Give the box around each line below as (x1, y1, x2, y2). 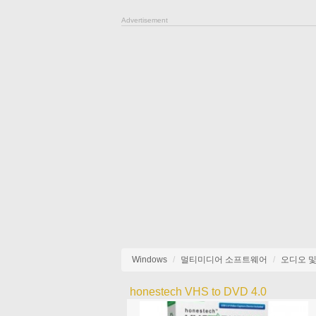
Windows (132, 255, 167, 265)
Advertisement (121, 16, 168, 24)
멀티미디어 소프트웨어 (181, 255, 267, 265)
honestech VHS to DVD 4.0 (129, 286, 267, 298)
